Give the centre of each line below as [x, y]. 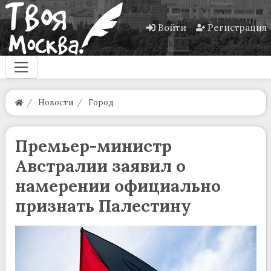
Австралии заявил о [100, 166]
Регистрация [237, 28]
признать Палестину [103, 206]
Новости [55, 103]
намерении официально [118, 186]
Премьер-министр [93, 146]
